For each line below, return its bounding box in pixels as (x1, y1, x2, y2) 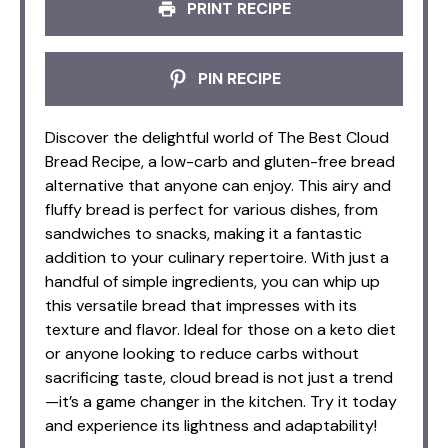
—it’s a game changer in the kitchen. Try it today (45, 390, 397, 412)
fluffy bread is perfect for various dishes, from (45, 198, 378, 220)
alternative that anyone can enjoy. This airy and (45, 174, 391, 196)
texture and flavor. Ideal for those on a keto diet (45, 318, 396, 340)
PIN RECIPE (193, 67, 281, 89)
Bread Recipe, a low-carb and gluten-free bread (45, 150, 395, 172)
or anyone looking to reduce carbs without (45, 342, 359, 364)
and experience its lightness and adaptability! (45, 414, 377, 436)
